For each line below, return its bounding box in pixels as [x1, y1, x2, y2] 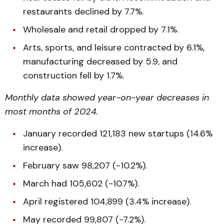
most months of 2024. [5, 105, 98, 117]
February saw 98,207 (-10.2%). [23, 159, 147, 171]
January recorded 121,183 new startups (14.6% [23, 127, 212, 139]
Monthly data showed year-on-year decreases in [5, 91, 209, 103]
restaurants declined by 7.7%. [23, 5, 143, 17]
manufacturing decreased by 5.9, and [23, 55, 177, 67]
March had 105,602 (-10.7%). [23, 177, 139, 189]
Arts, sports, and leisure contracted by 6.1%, [23, 41, 204, 53]
